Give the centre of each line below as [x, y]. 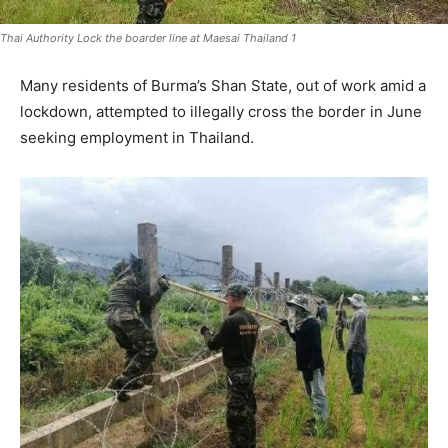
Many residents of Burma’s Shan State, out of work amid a [223, 85]
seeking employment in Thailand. [137, 137]
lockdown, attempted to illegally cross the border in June [221, 111]
